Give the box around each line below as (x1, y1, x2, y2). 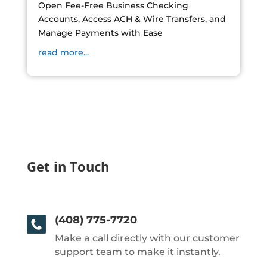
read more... (38, 46, 89, 58)
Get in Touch (26, 157, 109, 175)
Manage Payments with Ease (38, 27, 163, 38)
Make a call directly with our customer (54, 232, 240, 244)
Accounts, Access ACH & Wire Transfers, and (38, 13, 226, 24)
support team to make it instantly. (54, 246, 221, 257)
